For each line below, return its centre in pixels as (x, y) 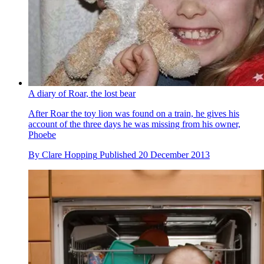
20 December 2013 (174, 154)
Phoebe (42, 134)
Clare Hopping (70, 154)
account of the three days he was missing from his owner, (134, 124)
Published (119, 154)
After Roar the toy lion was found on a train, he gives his (134, 113)
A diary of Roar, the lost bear (82, 93)
